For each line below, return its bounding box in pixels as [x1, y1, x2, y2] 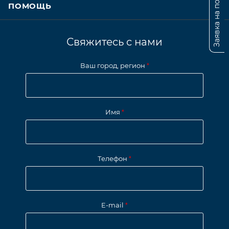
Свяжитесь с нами [66, 36, 163, 49]
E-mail [101, 201, 125, 210]
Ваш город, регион [80, 61, 147, 70]
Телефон [98, 154, 129, 163]
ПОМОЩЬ [8, 1, 52, 11]
